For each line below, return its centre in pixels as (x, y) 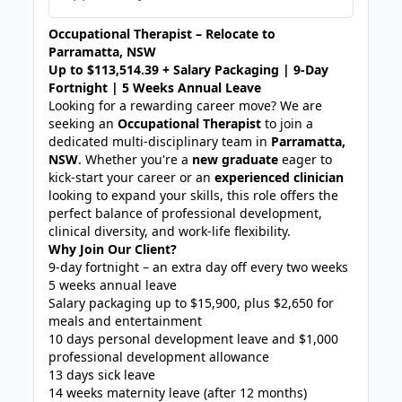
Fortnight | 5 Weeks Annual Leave (155, 87)
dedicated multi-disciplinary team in (160, 141)
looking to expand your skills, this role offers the (194, 195)
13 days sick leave (102, 375)
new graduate (236, 159)
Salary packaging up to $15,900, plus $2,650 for (192, 303)
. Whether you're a (135, 159)
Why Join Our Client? (113, 249)
